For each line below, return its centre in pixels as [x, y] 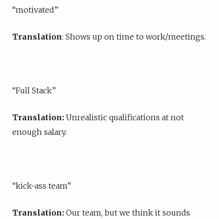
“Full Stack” [34, 90]
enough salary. [39, 132]
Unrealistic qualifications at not [125, 117]
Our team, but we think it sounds [128, 213]
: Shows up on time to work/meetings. [134, 37]
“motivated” [35, 10]
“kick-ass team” [42, 186]
